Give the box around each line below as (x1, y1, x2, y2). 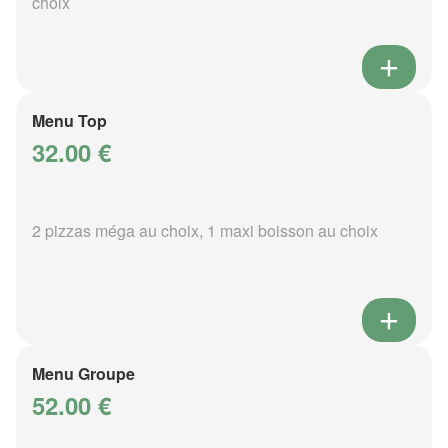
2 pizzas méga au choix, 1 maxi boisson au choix (32, 219, 378, 243)
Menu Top (32, 109, 107, 133)
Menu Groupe (32, 362, 135, 386)
